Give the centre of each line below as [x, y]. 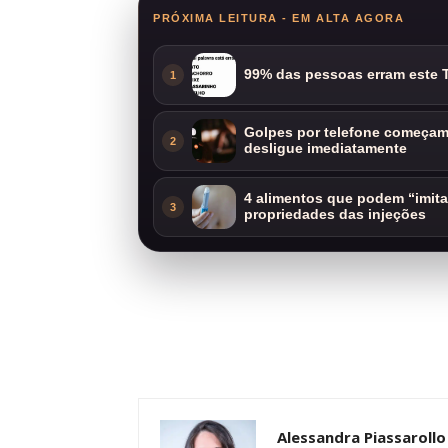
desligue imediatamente [325, 148]
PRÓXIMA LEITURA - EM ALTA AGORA [279, 17]
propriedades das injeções [335, 214]
